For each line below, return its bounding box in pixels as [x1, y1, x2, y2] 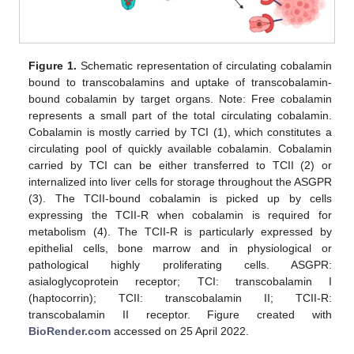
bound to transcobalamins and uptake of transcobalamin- [28, 75, 332, 88]
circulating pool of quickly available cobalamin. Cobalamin [28, 141, 332, 155]
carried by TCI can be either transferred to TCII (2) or [28, 158, 332, 171]
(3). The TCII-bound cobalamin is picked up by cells [28, 191, 332, 205]
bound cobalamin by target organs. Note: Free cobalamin [28, 92, 332, 105]
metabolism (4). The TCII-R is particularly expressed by [28, 224, 332, 238]
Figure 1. [28, 58, 77, 72]
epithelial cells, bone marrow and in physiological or [28, 241, 332, 254]
